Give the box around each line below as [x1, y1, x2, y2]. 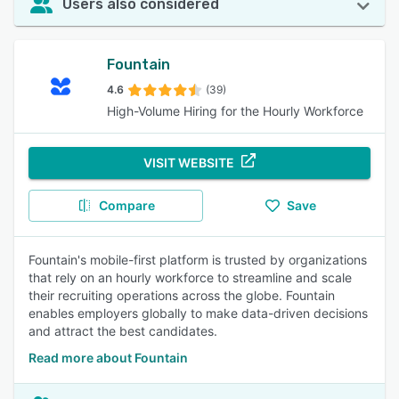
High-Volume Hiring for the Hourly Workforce [107, 103, 363, 118]
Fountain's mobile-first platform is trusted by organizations [28, 252, 367, 267]
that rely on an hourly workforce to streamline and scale [28, 270, 352, 285]
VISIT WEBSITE [143, 155, 234, 170]
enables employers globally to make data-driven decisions [28, 305, 368, 321]
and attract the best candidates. [28, 323, 217, 338]
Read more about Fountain [28, 350, 188, 365]
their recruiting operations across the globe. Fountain [28, 288, 335, 303]
